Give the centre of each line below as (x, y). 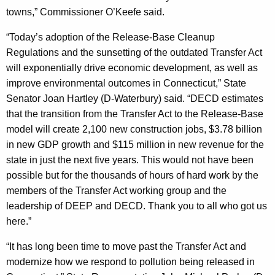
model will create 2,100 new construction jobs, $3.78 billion (134, 129)
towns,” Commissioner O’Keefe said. (85, 12)
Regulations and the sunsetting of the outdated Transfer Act (134, 52)
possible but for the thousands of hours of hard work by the (132, 175)
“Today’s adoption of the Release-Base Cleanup (110, 37)
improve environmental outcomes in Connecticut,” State (126, 83)
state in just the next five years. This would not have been (130, 160)
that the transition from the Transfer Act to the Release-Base (135, 114)
